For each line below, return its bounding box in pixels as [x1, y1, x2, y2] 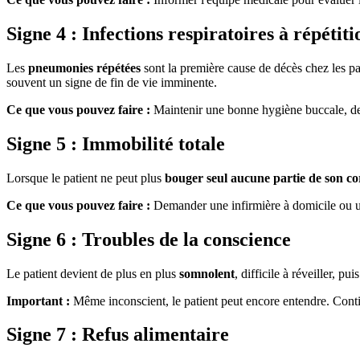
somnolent [179, 266, 235, 280]
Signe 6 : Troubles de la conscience [6, 228, 291, 250]
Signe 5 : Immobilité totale [6, 133, 225, 154]
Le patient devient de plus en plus [6, 266, 179, 280]
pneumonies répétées [28, 60, 141, 75]
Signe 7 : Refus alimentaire [6, 324, 229, 346]
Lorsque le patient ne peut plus [6, 170, 165, 185]
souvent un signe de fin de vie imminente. [6, 75, 217, 89]
